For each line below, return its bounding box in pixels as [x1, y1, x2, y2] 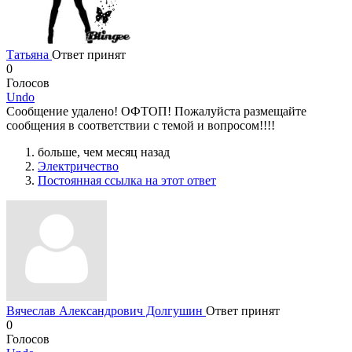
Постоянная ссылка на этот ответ [38, 173, 216, 187]
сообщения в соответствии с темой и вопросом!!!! [6, 118, 275, 132]
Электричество [38, 159, 119, 173]
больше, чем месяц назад [38, 145, 170, 159]
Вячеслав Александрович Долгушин [6, 303, 206, 317]
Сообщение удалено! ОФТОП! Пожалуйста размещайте [6, 104, 306, 118]
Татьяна [6, 47, 52, 61]
